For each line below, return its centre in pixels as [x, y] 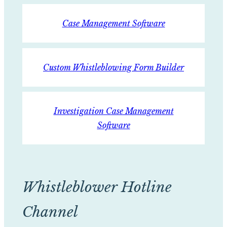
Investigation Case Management [113, 111]
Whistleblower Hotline [97, 187]
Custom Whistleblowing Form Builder [113, 67]
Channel [50, 212]
